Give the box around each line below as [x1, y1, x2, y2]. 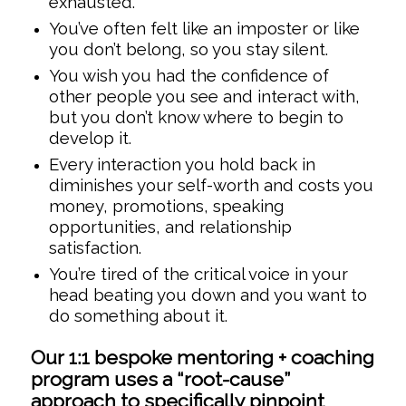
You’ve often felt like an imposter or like [48, 18, 360, 39]
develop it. [48, 128, 131, 149]
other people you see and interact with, [48, 86, 360, 107]
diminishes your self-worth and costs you [48, 175, 373, 196]
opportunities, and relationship [48, 217, 292, 237]
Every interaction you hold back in [48, 154, 315, 175]
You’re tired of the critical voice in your [48, 264, 348, 285]
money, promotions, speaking [48, 196, 284, 217]
